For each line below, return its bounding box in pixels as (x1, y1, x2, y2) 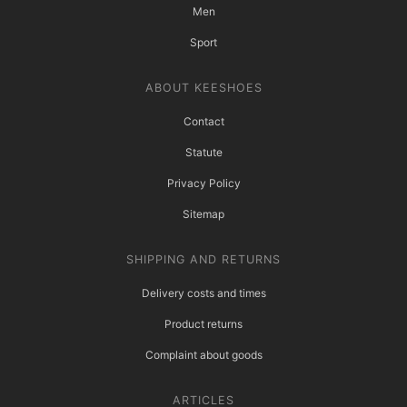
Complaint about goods (144, 348, 263, 362)
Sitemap (183, 207, 224, 222)
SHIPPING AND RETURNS (126, 253, 281, 267)
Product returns (164, 317, 243, 332)
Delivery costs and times (141, 286, 266, 301)
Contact (183, 114, 224, 129)
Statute (184, 145, 223, 160)
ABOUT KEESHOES (144, 81, 263, 95)
